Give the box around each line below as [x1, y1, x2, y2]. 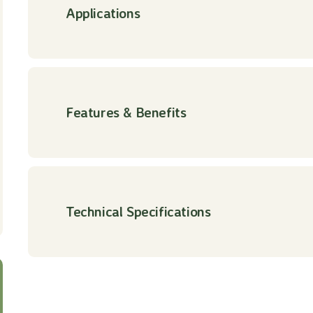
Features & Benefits [66, 103, 187, 122]
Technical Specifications [66, 203, 211, 221]
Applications [66, 4, 140, 22]
